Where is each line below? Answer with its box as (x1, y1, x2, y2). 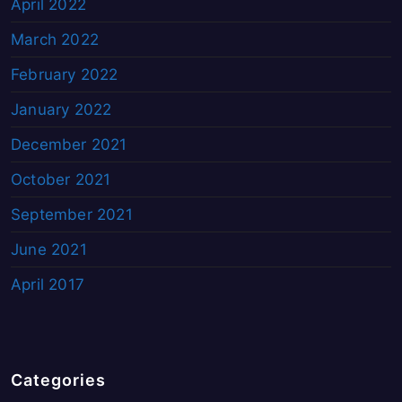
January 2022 (11, 100, 112, 119)
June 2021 (11, 240, 87, 259)
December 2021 (11, 135, 127, 154)
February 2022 (11, 66, 118, 84)
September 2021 (11, 205, 133, 224)
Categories (11, 371, 106, 390)
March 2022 (11, 31, 99, 49)
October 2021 (11, 170, 111, 189)
